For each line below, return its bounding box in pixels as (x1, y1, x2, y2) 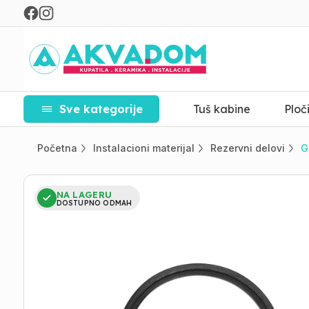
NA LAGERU (56, 188, 112, 200)
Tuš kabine (192, 102, 250, 116)
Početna (37, 142, 77, 154)
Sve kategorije (59, 102, 143, 116)
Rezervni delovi (210, 142, 285, 154)
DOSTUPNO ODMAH (56, 198, 132, 208)
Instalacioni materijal (92, 142, 195, 154)
